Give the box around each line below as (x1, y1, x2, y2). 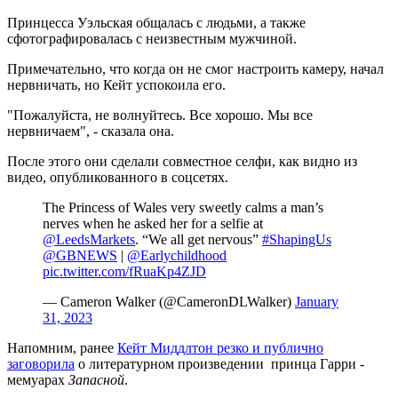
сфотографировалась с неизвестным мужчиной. (7, 30, 297, 46)
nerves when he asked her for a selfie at (43, 215, 263, 231)
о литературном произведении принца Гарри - (75, 355, 364, 371)
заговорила (7, 355, 75, 371)
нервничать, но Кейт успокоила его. (7, 76, 226, 92)
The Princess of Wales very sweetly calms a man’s (43, 199, 323, 215)
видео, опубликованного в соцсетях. (7, 169, 228, 185)
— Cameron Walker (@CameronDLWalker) (43, 293, 295, 309)
